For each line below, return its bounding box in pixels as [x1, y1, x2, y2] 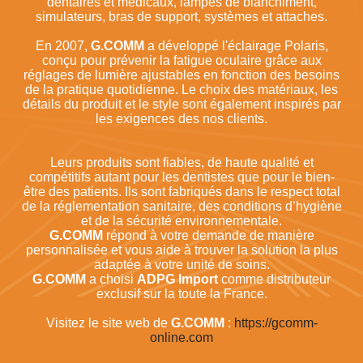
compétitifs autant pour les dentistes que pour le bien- [28, 170, 335, 185]
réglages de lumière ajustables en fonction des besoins [23, 68, 340, 83]
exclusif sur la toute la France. [96, 287, 267, 301]
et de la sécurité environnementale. [81, 214, 282, 228]
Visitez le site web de [45, 316, 171, 331]
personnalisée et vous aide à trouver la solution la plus [25, 243, 338, 258]
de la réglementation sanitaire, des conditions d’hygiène [21, 199, 342, 214]
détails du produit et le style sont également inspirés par [22, 97, 341, 112]
